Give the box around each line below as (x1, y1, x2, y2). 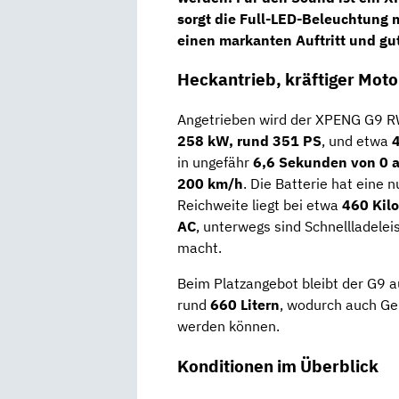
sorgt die (177, 9, 240, 28)
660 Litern (210, 296, 280, 314)
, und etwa (322, 132, 392, 151)
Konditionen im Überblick (177, 354, 379, 377)
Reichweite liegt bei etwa (177, 196, 342, 215)
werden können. (177, 317, 280, 336)
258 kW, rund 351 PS (177, 132, 322, 151)
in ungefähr (177, 153, 253, 172)
